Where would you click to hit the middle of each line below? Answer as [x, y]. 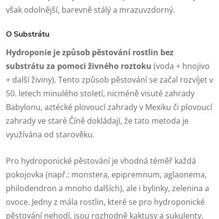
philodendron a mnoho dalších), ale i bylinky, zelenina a [108, 188]
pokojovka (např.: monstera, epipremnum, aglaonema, [106, 175]
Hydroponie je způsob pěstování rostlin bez [90, 53]
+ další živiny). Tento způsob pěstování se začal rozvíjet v [109, 80]
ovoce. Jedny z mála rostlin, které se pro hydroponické [105, 202]
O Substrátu [28, 34]
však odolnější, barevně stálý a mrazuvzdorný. [90, 10]
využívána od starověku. [50, 135]
